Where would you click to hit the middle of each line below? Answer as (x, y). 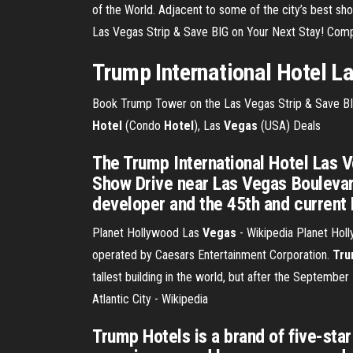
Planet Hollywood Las (147, 233)
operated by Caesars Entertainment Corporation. (212, 255)
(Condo (143, 126)
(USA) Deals (289, 126)
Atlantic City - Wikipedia (150, 299)
